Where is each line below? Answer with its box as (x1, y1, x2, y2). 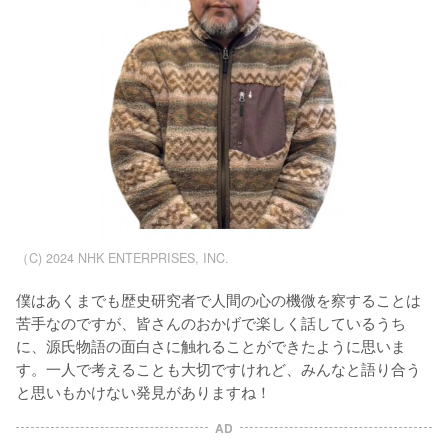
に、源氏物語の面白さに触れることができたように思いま (16, 334, 406, 357)
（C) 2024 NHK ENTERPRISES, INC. (16, 249, 229, 268)
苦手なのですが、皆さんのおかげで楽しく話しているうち (16, 311, 406, 334)
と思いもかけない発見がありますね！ (16, 380, 275, 403)
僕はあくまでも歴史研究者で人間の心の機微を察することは (16, 288, 421, 311)
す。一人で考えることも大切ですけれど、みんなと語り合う (16, 357, 421, 380)
